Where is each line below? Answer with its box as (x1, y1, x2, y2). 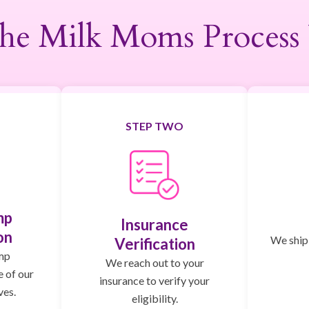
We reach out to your (105, 255, 204, 269)
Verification (114, 234, 195, 253)
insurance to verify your (99, 273, 210, 287)
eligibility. (131, 291, 178, 305)
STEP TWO (126, 119, 183, 132)
